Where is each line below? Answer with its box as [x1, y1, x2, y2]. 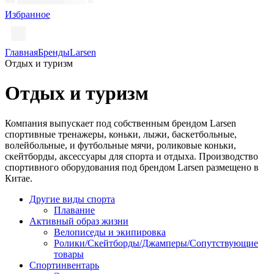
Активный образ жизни [29, 215, 128, 226]
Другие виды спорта [29, 193, 115, 204]
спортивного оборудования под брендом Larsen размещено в [5, 161, 259, 172]
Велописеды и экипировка [54, 226, 166, 237]
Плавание [54, 204, 95, 215]
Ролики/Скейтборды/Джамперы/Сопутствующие [54, 237, 258, 248]
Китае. [5, 172, 32, 183]
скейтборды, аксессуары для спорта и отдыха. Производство [5, 150, 258, 161]
